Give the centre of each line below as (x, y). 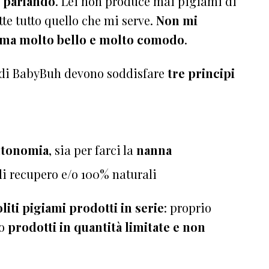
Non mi (177, 20)
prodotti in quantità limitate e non (107, 226)
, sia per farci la (92, 150)
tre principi (201, 73)
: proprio (188, 207)
